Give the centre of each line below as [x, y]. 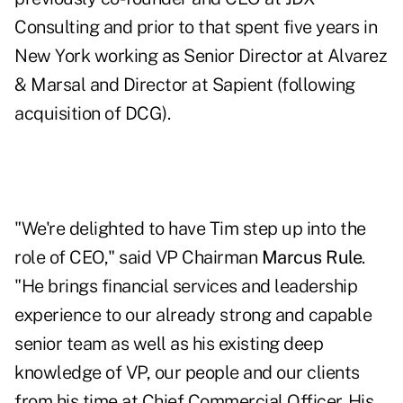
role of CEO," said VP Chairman [138, 258]
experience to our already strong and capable [193, 315]
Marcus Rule [311, 258]
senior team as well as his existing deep [169, 344]
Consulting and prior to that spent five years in [196, 27]
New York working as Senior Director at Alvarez [201, 56]
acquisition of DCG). [92, 114]
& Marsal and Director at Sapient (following [185, 85]
